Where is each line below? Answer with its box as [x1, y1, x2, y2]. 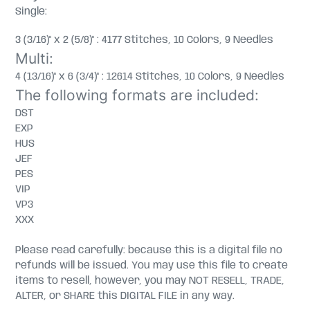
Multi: [15, 50, 53, 68]
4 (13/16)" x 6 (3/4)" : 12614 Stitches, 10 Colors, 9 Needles [15, 71, 284, 83]
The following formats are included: [15, 86, 259, 104]
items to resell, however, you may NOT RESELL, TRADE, [15, 275, 284, 287]
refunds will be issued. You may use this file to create [15, 260, 288, 272]
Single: [15, 6, 47, 17]
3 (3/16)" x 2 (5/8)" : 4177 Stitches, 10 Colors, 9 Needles [15, 35, 273, 46]
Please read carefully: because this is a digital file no [15, 245, 282, 257]
